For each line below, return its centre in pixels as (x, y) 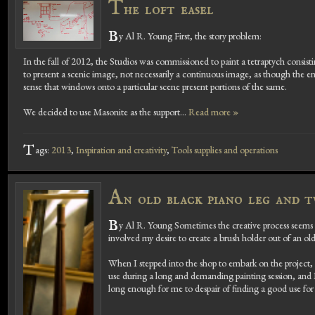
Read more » (213, 111)
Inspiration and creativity (121, 149)
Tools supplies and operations (224, 149)
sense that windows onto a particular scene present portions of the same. (155, 86)
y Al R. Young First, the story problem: (191, 36)
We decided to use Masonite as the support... (105, 111)
